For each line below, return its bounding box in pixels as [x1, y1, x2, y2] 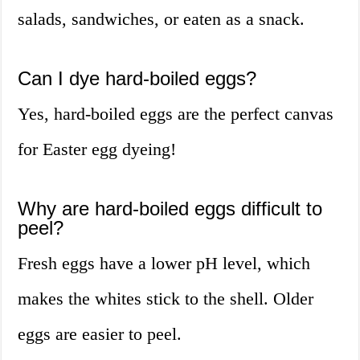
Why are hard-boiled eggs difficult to [18, 198, 323, 220]
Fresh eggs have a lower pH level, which [18, 253, 311, 274]
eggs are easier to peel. [18, 324, 182, 345]
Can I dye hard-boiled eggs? [18, 67, 257, 90]
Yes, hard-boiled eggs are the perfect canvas [18, 104, 334, 125]
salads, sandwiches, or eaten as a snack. [18, 9, 305, 30]
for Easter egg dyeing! [18, 139, 177, 160]
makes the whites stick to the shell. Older [18, 288, 314, 309]
